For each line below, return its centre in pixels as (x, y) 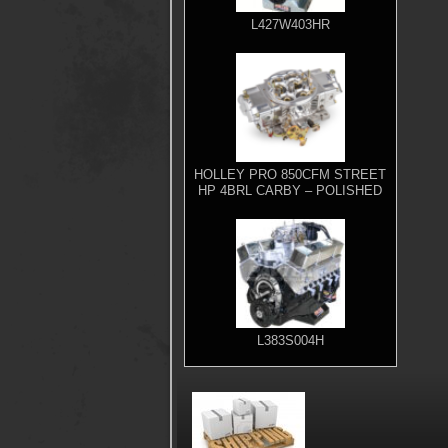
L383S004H (290, 341)
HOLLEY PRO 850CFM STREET (290, 175)
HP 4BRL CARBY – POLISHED (290, 191)
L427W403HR (290, 25)
